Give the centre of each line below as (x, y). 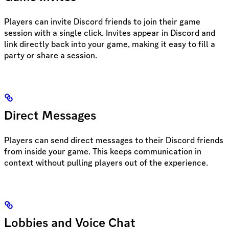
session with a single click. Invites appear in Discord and (110, 32)
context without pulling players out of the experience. (106, 162)
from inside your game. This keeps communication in (103, 151)
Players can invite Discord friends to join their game (102, 21)
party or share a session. (51, 55)
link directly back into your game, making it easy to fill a (110, 44)
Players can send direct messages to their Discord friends (114, 140)
